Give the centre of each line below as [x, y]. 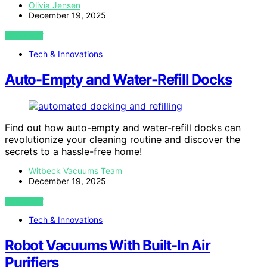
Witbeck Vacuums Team [75, 170]
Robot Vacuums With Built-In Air [108, 245]
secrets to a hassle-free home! [73, 151]
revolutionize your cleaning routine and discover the [122, 139]
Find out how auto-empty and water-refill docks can [123, 127]
